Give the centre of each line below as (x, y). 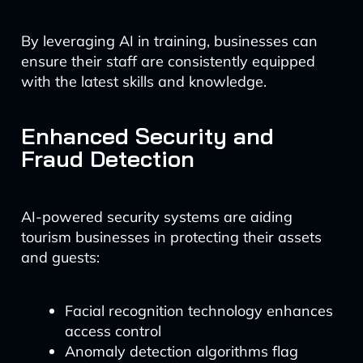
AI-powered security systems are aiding (156, 217)
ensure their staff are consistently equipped (168, 61)
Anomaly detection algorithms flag (181, 351)
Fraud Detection (107, 158)
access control (113, 331)
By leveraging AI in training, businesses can (169, 41)
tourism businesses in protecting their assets (171, 237)
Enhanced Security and (147, 136)
